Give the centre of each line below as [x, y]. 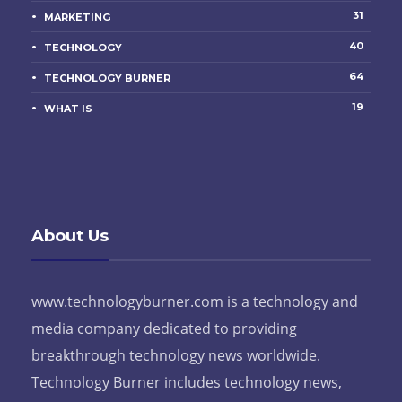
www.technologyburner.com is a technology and [195, 301]
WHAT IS [68, 108]
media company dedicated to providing [164, 328]
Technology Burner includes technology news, [187, 382]
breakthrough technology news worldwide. [176, 355]
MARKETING [77, 17]
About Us [70, 236]
